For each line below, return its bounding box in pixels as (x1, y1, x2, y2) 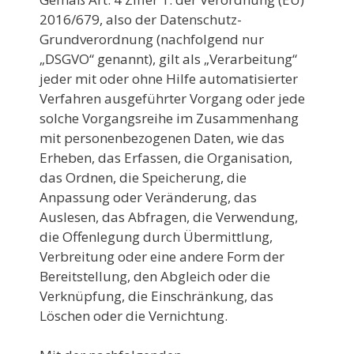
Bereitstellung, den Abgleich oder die (40, 266, 270, 285)
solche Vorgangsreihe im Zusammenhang (40, 108, 299, 127)
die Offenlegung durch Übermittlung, (40, 227, 273, 246)
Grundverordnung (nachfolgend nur (40, 29, 264, 48)
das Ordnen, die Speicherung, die (40, 168, 247, 186)
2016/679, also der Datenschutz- (40, 9, 242, 28)
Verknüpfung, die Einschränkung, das (40, 286, 273, 305)
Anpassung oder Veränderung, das (40, 187, 257, 206)
